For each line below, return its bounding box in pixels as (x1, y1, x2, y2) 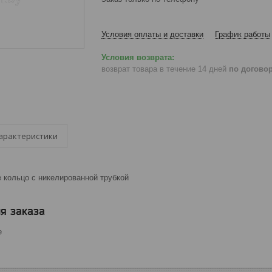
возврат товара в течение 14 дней (101, 64, 229, 73)
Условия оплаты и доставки (101, 30, 203, 39)
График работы (215, 30, 270, 39)
